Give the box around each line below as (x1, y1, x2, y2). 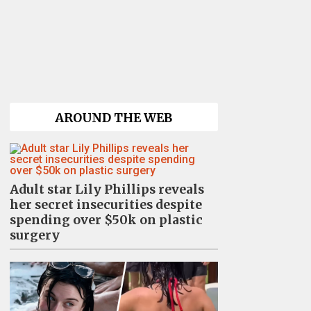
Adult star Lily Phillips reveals (9, 181, 204, 197)
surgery (9, 227, 60, 243)
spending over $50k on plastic (9, 212, 203, 228)
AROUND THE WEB (55, 110, 172, 126)
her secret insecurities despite (9, 196, 202, 212)
